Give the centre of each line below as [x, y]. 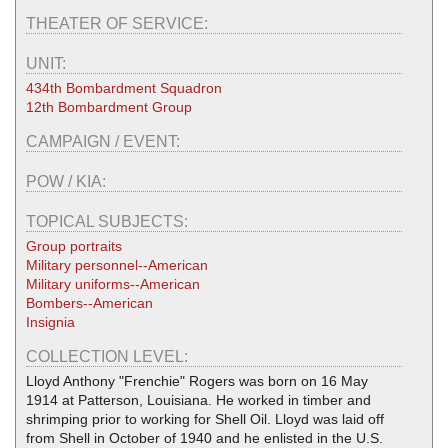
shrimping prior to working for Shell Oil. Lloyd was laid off [205, 418]
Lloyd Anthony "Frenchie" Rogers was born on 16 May [197, 380]
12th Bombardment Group [109, 106]
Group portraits [74, 245]
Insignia [50, 321]
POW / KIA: [68, 181]
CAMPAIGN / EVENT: [105, 141]
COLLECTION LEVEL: [109, 356]
